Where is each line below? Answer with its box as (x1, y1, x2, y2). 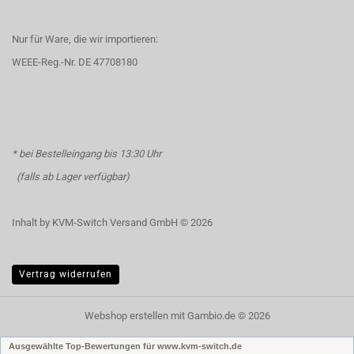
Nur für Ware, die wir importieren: (12, 33, 158, 45)
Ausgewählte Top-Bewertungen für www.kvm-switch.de (9, 341, 242, 351)
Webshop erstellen (84, 310, 168, 322)
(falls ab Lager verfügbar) (12, 171, 130, 183)
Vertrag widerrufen (19, 269, 112, 280)
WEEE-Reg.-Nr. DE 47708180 (12, 56, 137, 68)
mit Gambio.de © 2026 (168, 310, 270, 322)
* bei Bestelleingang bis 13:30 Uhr (12, 148, 161, 160)
